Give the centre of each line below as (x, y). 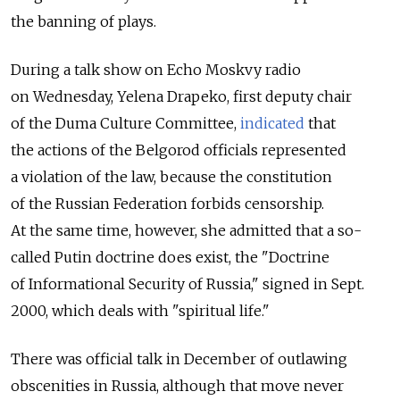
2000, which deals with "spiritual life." (140, 310)
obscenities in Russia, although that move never (177, 385)
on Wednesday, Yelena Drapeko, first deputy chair (181, 96)
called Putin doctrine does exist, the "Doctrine (170, 257)
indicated (272, 123)
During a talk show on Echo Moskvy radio (156, 69)
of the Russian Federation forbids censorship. (167, 203)
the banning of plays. (83, 21)
